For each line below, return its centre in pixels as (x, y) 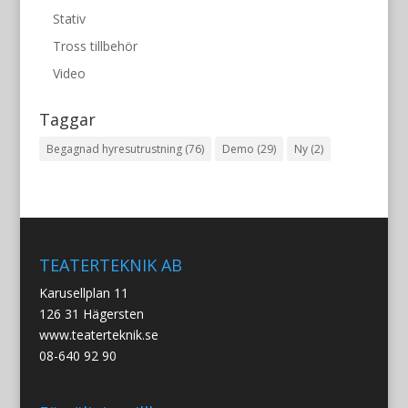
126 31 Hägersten (91, 314)
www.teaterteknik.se (98, 335)
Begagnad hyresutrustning (114, 148)
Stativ (69, 18)
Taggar (67, 119)
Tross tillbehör (95, 46)
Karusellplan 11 (83, 293)
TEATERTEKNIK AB (110, 265)
